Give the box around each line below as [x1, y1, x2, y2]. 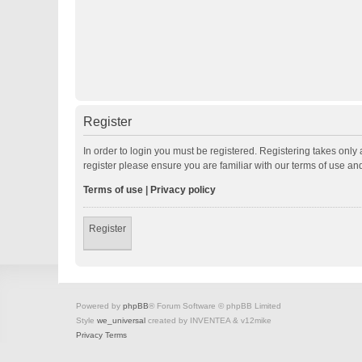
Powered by [76, 301, 123, 310]
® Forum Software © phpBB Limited [149, 301, 281, 310]
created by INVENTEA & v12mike [145, 316, 271, 325]
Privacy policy [150, 184, 216, 196]
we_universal [97, 316, 145, 325]
